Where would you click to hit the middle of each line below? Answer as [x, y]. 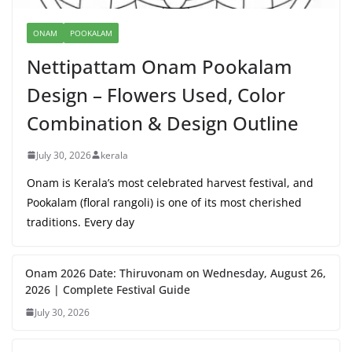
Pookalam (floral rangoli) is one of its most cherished [164, 202]
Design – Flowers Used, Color [156, 94]
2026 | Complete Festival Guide [108, 289]
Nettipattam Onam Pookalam [159, 66]
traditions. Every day [81, 222]
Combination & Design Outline [163, 123]
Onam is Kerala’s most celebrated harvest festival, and [170, 182]
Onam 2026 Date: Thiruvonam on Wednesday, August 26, [176, 273]
